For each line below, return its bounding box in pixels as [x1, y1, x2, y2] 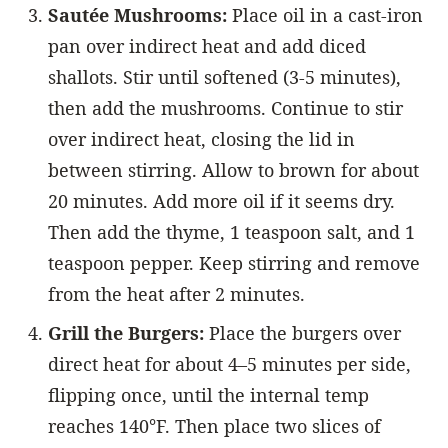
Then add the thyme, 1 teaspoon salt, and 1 [48, 219, 415, 244]
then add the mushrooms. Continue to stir [48, 95, 403, 120]
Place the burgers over [204, 320, 401, 345]
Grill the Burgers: [48, 320, 204, 345]
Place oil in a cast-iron [227, 2, 423, 27]
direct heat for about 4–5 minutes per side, [48, 351, 411, 376]
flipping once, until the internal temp [48, 382, 369, 407]
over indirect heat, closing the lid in [48, 126, 355, 151]
